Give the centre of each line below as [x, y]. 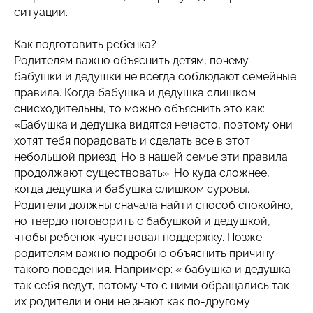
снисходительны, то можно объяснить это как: [139, 109]
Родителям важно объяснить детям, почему [131, 60]
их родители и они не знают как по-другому [132, 301]
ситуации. [41, 12]
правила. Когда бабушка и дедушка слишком [135, 93]
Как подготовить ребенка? [85, 44]
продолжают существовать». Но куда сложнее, [142, 173]
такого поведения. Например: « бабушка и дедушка [152, 269]
